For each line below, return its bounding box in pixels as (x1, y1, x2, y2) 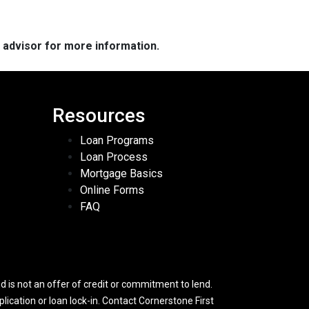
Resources (52, 104, 146, 128)
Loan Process (80, 150, 148, 164)
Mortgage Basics (80, 167, 163, 181)
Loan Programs (80, 134, 154, 148)
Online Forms (80, 183, 144, 197)
